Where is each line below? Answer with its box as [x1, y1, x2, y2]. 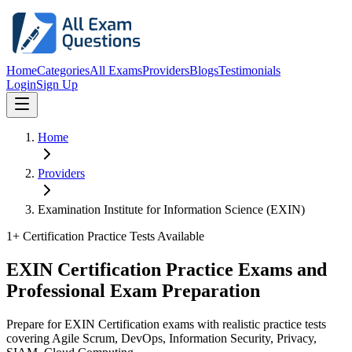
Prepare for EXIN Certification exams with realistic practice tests [6, 317, 326, 331]
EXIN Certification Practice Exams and [6, 258, 327, 280]
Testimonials [218, 64, 280, 77]
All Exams [90, 64, 142, 77]
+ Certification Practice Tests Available [13, 229, 204, 243]
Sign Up [36, 78, 78, 91]
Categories [37, 64, 90, 77]
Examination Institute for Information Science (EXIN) [38, 203, 305, 216]
